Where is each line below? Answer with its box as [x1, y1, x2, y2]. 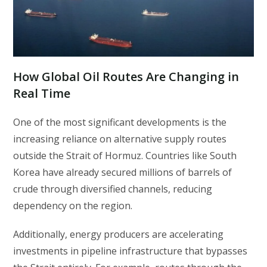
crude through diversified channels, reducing [13, 182, 213, 195]
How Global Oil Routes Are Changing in [13, 68, 240, 85]
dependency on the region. [13, 198, 133, 212]
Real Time [13, 85, 71, 101]
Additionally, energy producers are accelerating [13, 227, 224, 241]
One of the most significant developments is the [13, 115, 227, 129]
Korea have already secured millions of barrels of [13, 165, 232, 179]
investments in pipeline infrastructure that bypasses [13, 244, 248, 257]
